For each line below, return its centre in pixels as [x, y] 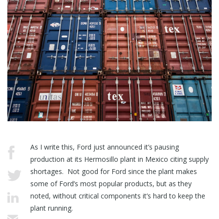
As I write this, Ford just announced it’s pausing [105, 147]
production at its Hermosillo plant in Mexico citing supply [120, 159]
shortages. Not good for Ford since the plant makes [114, 172]
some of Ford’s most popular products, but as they [111, 184]
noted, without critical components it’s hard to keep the [118, 196]
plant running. [52, 208]
